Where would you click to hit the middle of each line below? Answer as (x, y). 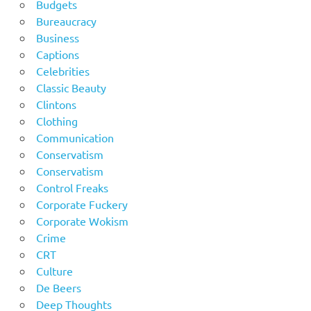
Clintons (56, 104)
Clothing (57, 121)
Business (57, 38)
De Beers (58, 288)
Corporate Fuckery (82, 204)
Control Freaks (72, 188)
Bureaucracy (66, 21)
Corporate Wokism (82, 221)
